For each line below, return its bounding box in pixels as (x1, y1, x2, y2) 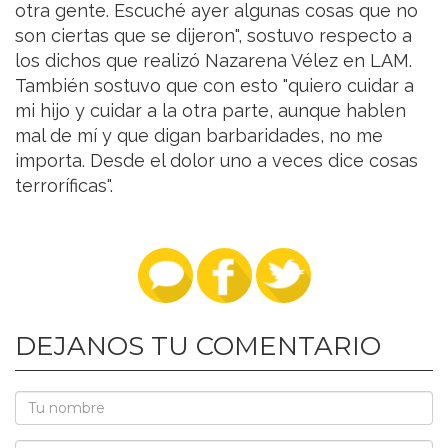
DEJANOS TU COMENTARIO (15, 330, 381, 363)
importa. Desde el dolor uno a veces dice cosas (15, 150, 418, 172)
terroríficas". (15, 175, 113, 197)
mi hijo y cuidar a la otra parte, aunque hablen (15, 100, 406, 122)
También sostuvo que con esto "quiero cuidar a (15, 75, 414, 97)
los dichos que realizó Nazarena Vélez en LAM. (15, 50, 412, 72)
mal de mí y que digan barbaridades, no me (15, 125, 383, 147)
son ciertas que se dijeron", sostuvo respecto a (15, 25, 412, 47)
